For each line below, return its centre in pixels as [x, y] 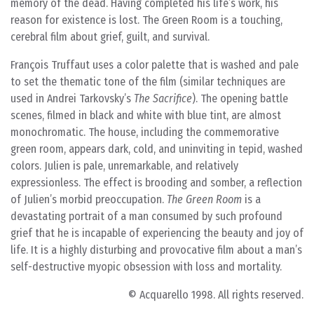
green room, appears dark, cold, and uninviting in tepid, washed [157, 149]
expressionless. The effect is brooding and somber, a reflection [156, 183]
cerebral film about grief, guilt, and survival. [110, 37]
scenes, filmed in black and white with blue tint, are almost [146, 115]
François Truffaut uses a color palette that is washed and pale [155, 65]
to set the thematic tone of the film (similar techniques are [148, 82]
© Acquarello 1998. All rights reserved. [216, 295]
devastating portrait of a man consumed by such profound [146, 216]
